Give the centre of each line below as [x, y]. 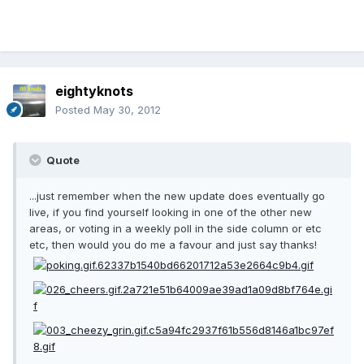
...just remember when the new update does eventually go [177, 196]
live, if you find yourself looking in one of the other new [171, 212]
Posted [74, 110]
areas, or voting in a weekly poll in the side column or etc [175, 229]
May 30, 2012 [127, 110]
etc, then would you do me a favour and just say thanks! [173, 245]
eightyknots [94, 91]
